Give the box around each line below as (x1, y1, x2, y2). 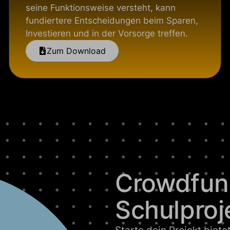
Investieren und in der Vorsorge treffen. (26, 28, 188, 39)
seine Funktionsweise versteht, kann (26, 3, 176, 13)
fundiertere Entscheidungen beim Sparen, (26, 15, 199, 26)
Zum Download (47, 46, 106, 56)
